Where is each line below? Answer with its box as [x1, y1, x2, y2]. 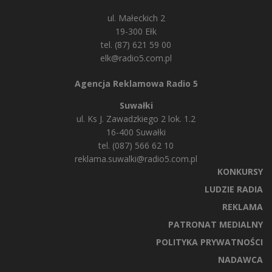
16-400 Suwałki [106, 126, 166, 138]
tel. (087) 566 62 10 [98, 140, 174, 152]
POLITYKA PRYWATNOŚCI [156, 236, 263, 248]
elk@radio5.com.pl [100, 52, 172, 64]
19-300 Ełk [115, 25, 157, 38]
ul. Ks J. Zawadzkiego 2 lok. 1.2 [76, 113, 195, 125]
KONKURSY [217, 166, 263, 178]
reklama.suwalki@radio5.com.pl [75, 153, 197, 165]
